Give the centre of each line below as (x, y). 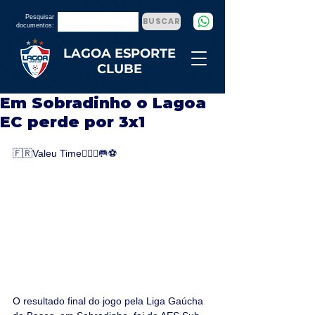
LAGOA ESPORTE (120, 53)
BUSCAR (161, 21)
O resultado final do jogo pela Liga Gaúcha (109, 301)
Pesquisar (40, 17)
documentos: (35, 25)
